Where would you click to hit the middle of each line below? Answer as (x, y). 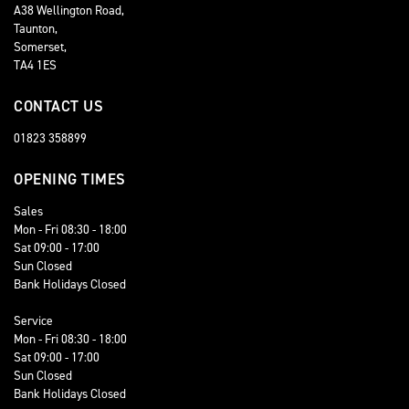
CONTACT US (58, 106)
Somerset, (40, 47)
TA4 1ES (35, 65)
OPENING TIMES (70, 179)
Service (33, 320)
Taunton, (36, 28)
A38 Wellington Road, (69, 10)
